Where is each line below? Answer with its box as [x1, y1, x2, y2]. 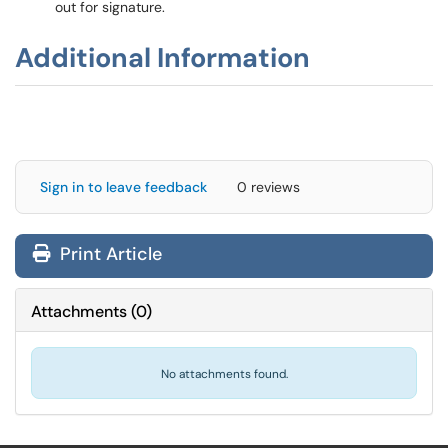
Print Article [55, 242, 162, 266]
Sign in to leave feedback [40, 178, 207, 196]
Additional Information [15, 40, 310, 75]
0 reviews [237, 178, 300, 196]
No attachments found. [160, 366, 288, 382]
